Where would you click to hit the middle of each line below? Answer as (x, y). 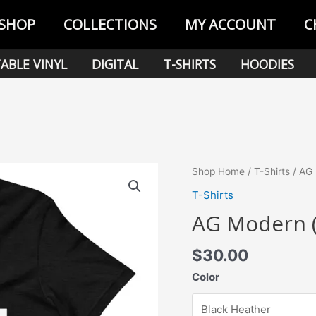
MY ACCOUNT (230, 24)
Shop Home (218, 171)
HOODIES (268, 64)
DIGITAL (115, 64)
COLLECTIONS (110, 24)
